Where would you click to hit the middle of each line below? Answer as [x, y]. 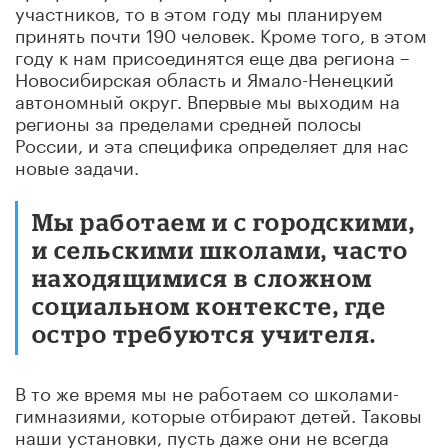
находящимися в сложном [202, 277]
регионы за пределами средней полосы [188, 120]
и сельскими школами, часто [220, 249]
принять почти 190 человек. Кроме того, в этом [221, 32]
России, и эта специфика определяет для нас [211, 142]
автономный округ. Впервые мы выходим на [207, 98]
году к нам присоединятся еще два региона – [212, 54]
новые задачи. [77, 164]
